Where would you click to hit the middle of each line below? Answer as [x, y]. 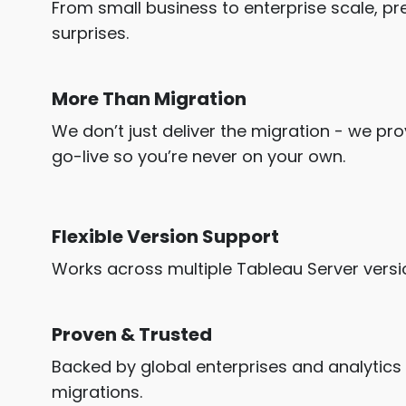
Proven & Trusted [132, 335]
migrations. [97, 392]
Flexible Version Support [165, 237]
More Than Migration [149, 99]
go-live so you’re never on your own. [198, 157]
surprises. [90, 34]
